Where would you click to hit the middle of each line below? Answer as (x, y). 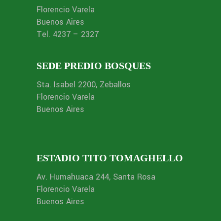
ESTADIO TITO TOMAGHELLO (110, 158)
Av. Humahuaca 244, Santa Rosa (96, 177)
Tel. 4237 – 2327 (68, 34)
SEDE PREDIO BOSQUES (94, 65)
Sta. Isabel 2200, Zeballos (84, 84)
